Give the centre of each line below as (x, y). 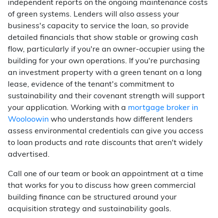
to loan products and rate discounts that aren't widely (105, 143)
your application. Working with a (68, 108)
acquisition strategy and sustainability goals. (90, 209)
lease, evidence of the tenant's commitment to (91, 85)
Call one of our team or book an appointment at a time (106, 174)
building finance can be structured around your (92, 198)
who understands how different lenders (121, 120)
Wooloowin (28, 120)
